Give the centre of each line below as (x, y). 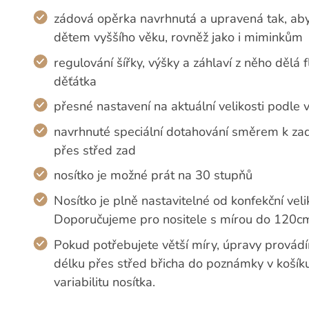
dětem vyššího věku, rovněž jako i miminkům (179, 37)
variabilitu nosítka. (105, 282)
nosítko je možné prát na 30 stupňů (153, 176)
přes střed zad (95, 150)
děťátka (76, 81)
